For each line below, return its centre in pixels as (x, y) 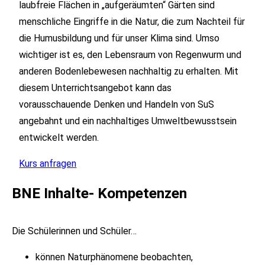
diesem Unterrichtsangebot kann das (96, 88)
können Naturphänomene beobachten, (114, 257)
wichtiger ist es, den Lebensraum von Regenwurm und (130, 55)
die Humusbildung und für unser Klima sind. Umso (119, 38)
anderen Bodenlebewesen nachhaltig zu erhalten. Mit (129, 72)
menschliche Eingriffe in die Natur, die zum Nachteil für (132, 22)
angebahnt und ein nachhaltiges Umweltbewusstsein (128, 121)
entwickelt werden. (59, 138)
